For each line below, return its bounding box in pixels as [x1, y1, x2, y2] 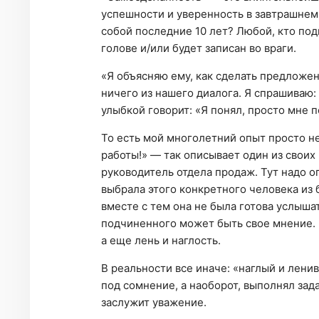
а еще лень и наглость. [101, 234, 221, 248]
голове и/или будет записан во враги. [101, 41, 296, 56]
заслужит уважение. [101, 296, 206, 310]
